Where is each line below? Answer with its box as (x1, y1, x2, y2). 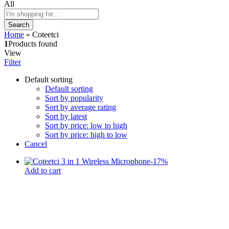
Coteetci (32, 30, 59, 39)
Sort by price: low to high (45, 121, 127, 130)
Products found (8, 39, 57, 48)
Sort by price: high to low (45, 130, 127, 139)
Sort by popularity (45, 93, 103, 102)
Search (8, 20, 29, 29)
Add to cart (25, 166, 61, 175)
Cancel (25, 139, 47, 148)
